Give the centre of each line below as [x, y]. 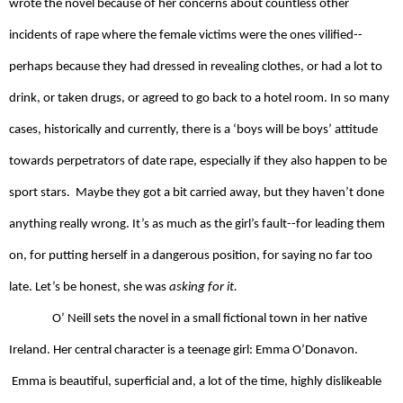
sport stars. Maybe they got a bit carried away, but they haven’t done [197, 193]
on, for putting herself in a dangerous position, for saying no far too [191, 255]
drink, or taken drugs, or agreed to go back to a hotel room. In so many [199, 98]
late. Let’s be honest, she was [89, 287]
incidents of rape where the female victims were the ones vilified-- [186, 35]
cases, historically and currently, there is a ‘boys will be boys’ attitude [193, 130]
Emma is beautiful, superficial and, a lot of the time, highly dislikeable [195, 381]
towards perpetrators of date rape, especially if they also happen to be [198, 161]
